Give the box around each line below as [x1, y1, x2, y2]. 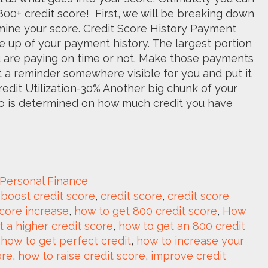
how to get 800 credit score [74, 204, 217, 217]
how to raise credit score [18, 249, 145, 262]
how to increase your [136, 234, 244, 247]
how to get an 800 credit [118, 219, 245, 232]
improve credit [151, 249, 226, 262]
